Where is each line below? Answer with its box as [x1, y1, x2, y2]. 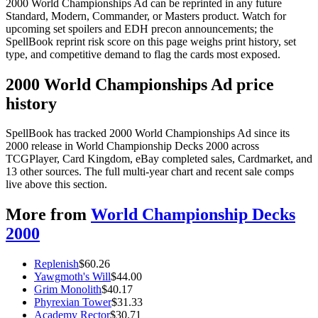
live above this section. [6, 178, 107, 191]
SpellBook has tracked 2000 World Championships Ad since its [6, 127, 290, 140]
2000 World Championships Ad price [6, 75, 274, 94]
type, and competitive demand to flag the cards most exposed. [6, 48, 280, 60]
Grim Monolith [34, 283, 102, 296]
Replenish [34, 258, 79, 270]
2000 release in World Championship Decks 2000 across [6, 140, 259, 153]
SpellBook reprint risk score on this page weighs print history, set [6, 35, 296, 48]
